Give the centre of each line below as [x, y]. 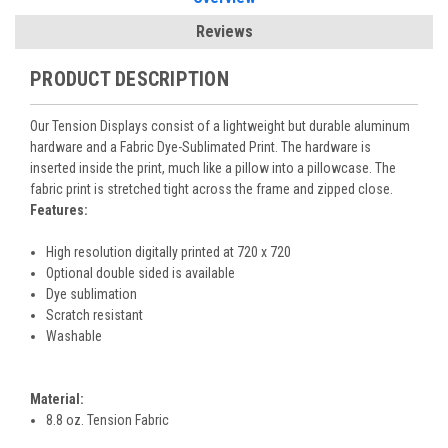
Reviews [224, 31]
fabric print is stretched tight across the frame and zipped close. [211, 188]
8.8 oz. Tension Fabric [108, 419]
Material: [57, 398]
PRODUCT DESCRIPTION [129, 78]
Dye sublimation [92, 293]
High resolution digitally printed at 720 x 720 [169, 251]
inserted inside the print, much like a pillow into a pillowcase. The [213, 167]
